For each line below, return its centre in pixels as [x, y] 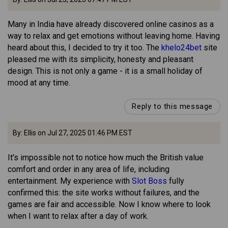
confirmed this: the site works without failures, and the [104, 193]
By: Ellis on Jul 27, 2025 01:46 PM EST [73, 133]
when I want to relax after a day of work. [78, 216]
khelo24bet [181, 48]
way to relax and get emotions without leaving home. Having [114, 36]
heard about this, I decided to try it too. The [84, 48]
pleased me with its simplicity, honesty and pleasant [101, 60]
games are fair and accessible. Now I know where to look [109, 205]
